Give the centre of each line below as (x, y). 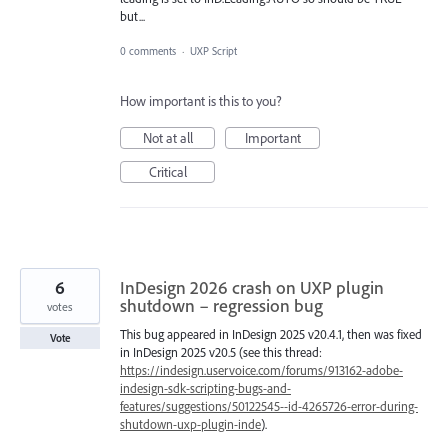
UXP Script (213, 50)
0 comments (148, 50)
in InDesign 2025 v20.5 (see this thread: (221, 351)
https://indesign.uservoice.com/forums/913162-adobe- (261, 369)
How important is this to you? (201, 100)
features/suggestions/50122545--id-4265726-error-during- (269, 405)
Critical (167, 171)
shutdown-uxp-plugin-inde (190, 423)
